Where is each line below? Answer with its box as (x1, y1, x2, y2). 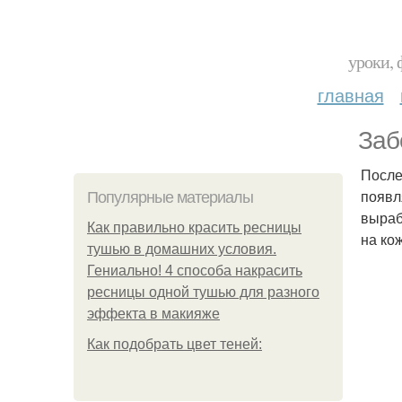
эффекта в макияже (87, 306, 220, 321)
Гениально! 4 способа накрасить (87, 263, 302, 278)
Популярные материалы (87, 188, 253, 206)
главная (317, 82, 384, 108)
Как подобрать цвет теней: (87, 336, 262, 352)
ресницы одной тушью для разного (87, 284, 319, 300)
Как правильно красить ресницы (87, 220, 301, 235)
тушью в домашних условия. (87, 241, 276, 257)
